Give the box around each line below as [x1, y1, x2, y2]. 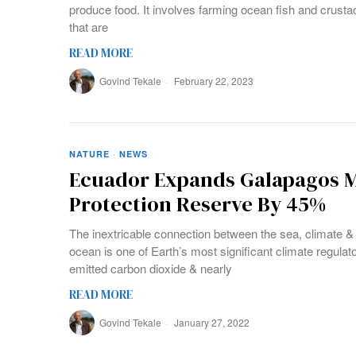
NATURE [69, 147, 110, 160]
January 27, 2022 [172, 315, 250, 329]
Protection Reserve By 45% [69, 189, 327, 219]
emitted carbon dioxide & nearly [69, 259, 232, 277]
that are [69, 17, 108, 35]
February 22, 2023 [172, 73, 253, 87]
